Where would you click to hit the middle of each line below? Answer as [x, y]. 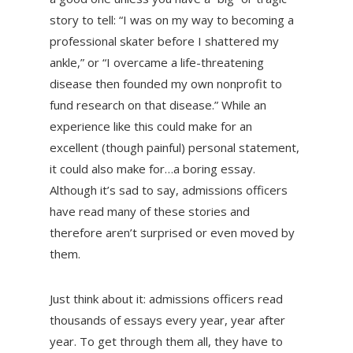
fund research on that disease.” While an [158, 105]
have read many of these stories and [149, 212]
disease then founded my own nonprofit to [165, 84]
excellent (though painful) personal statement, [174, 148]
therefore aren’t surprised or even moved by [172, 233]
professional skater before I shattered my [164, 41]
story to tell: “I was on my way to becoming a [171, 20]
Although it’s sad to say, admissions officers [168, 190]
